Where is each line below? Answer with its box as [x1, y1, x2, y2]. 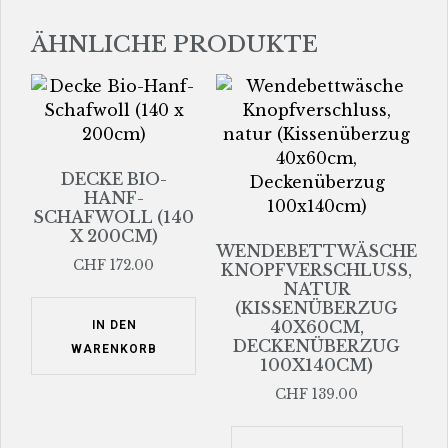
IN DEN [91, 317, 137, 332]
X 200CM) [69, 226, 158, 247]
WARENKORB [71, 341, 157, 356]
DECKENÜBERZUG [233, 336, 400, 357]
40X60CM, [269, 317, 364, 338]
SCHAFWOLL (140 [33, 207, 194, 228]
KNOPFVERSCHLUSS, [221, 260, 412, 281]
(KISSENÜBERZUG [235, 298, 398, 319]
